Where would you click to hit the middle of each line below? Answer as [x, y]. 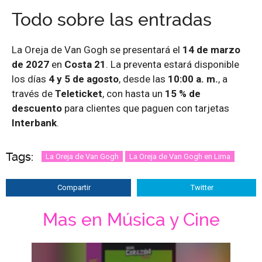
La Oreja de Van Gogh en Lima [180, 156]
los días [30, 79]
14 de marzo [211, 49]
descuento [37, 108]
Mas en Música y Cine [131, 219]
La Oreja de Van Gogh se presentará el [97, 49]
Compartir [74, 187]
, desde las [143, 79]
